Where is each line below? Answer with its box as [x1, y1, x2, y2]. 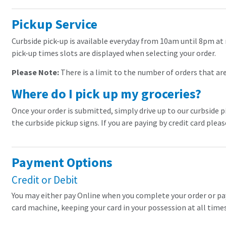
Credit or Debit [12, 173, 78, 188]
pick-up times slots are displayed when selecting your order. [12, 48, 216, 59]
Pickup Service [12, 15, 97, 33]
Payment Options [12, 153, 112, 172]
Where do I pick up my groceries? [12, 85, 201, 103]
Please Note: [12, 67, 59, 78]
